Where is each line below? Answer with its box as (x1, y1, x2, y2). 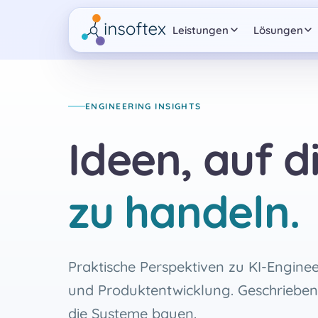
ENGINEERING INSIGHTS (85, 101, 202, 111)
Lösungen (253, 23, 303, 37)
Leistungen (172, 23, 229, 37)
